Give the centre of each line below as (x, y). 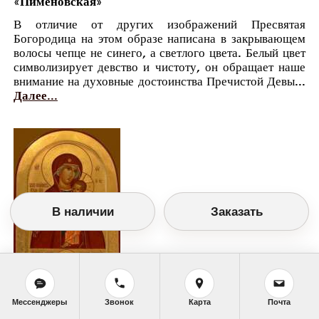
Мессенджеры (40, 302)
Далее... (35, 96)
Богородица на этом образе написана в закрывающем (159, 39)
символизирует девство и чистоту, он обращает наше (159, 68)
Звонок (120, 302)
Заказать (236, 211)
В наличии (83, 211)
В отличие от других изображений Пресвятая (159, 25)
